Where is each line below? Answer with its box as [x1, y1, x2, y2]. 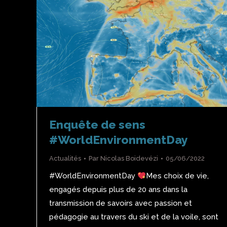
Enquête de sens [49, 118, 145, 132]
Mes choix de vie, [146, 171, 209, 181]
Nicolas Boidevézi [100, 155, 158, 163]
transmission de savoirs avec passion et [49, 199, 192, 208]
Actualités [49, 155, 81, 163]
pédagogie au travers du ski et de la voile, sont [49, 212, 218, 222]
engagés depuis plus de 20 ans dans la [49, 185, 187, 195]
